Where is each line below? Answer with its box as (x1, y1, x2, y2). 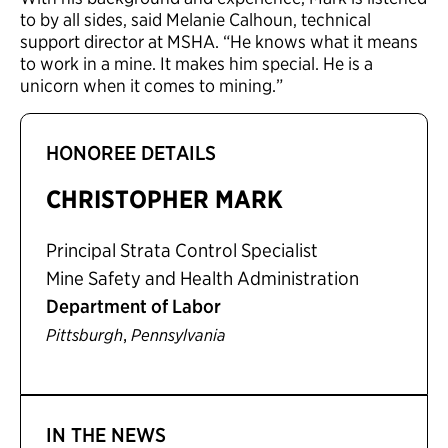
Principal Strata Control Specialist (46, 239, 318, 263)
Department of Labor (46, 295, 221, 319)
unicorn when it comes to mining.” (20, 75, 291, 97)
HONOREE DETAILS (46, 141, 216, 166)
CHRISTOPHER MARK (46, 184, 283, 215)
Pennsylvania (131, 325, 226, 346)
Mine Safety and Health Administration (46, 267, 359, 291)
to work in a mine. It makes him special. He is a (20, 53, 373, 75)
